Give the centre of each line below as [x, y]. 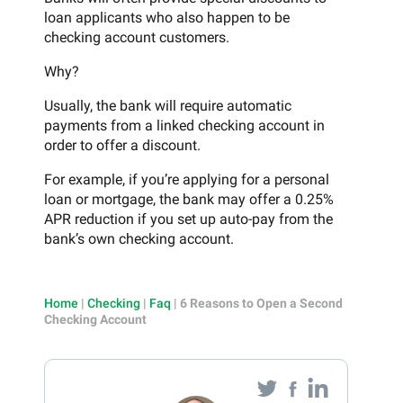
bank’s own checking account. [139, 238]
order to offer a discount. [122, 145]
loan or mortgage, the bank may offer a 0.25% [189, 199]
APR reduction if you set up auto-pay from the [188, 219]
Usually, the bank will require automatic [168, 105]
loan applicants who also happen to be [167, 17]
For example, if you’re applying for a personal [187, 179]
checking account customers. [137, 37]
